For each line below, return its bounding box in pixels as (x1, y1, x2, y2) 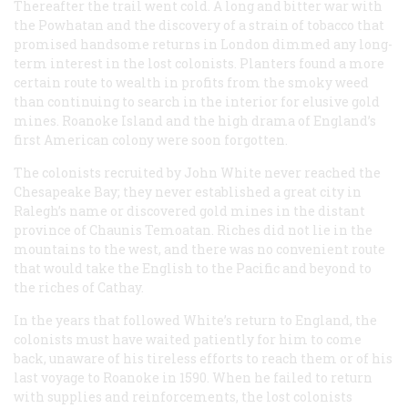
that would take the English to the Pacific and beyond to (14, 260, 372, 278)
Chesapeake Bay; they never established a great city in (14, 183, 362, 201)
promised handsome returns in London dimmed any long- (14, 36, 393, 54)
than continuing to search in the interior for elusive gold (14, 93, 380, 111)
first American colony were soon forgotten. (14, 131, 288, 149)
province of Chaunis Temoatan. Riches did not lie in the (14, 221, 372, 240)
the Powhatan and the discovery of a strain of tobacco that (14, 16, 384, 35)
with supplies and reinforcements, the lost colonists (14, 388, 352, 406)
